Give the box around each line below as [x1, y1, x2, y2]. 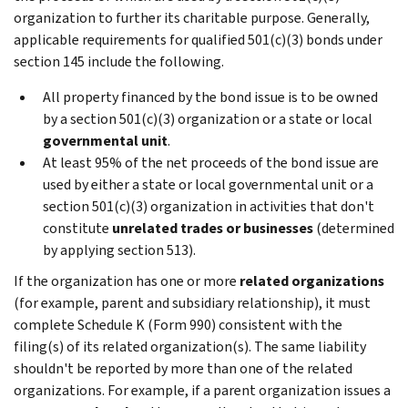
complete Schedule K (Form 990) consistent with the [14, 314, 342, 334]
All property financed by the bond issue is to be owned [43, 87, 378, 107]
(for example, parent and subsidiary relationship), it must [14, 292, 371, 312]
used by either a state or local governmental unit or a [43, 174, 373, 194]
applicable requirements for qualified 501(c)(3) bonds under [14, 29, 382, 49]
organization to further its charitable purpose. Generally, [14, 7, 370, 27]
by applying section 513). [43, 240, 196, 260]
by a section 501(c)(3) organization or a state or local [43, 108, 372, 128]
